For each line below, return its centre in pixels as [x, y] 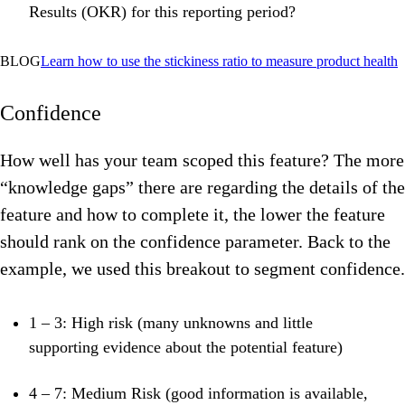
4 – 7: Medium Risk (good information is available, [198, 394]
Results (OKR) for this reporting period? [162, 12]
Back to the [349, 242]
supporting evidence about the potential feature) [188, 348]
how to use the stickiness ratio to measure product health [236, 61]
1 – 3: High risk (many [106, 323]
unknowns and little [248, 323]
